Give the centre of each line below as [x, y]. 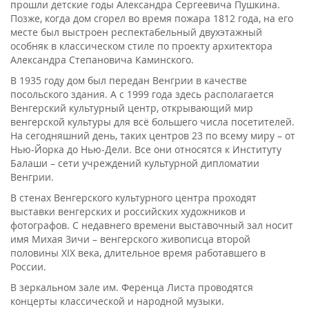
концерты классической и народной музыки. [117, 301]
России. [28, 266]
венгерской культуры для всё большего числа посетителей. [152, 121]
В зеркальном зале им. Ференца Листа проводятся [132, 287]
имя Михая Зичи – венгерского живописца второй [130, 239]
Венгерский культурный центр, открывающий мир [132, 108]
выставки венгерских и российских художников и [128, 211]
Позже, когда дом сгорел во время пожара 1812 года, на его [152, 18]
